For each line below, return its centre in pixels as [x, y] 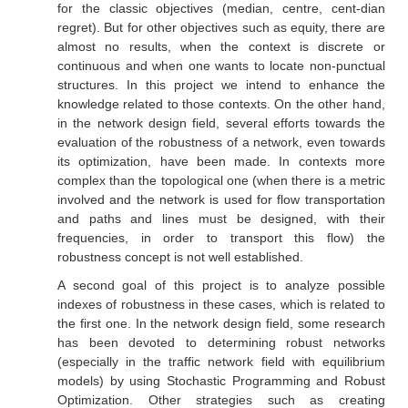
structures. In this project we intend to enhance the [221, 85]
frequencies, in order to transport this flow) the [221, 238]
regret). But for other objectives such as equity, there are [221, 27]
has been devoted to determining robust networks [221, 342]
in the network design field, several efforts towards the [221, 123]
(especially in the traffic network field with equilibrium [221, 362]
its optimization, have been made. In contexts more [221, 161]
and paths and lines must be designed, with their [221, 219]
